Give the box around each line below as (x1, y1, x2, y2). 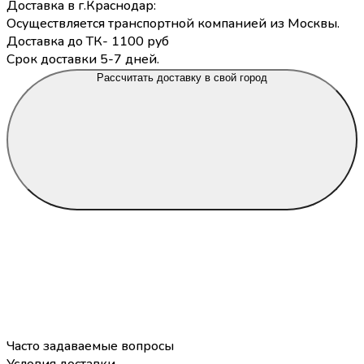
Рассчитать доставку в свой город (97, 71, 267, 84)
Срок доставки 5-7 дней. (6, 50, 159, 69)
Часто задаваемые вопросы (6, 337, 174, 356)
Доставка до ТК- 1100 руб (6, 32, 169, 51)
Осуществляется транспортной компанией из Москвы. (6, 15, 340, 33)
